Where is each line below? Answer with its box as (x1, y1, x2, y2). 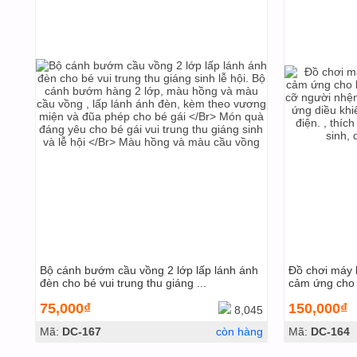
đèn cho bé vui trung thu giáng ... (39, 277, 206, 289)
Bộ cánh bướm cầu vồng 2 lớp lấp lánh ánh (39, 264, 258, 277)
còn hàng (215, 325, 263, 338)
